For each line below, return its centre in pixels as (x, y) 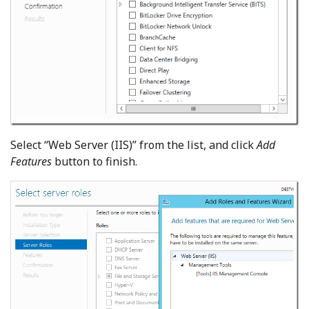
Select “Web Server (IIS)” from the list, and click (133, 145)
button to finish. (94, 162)
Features (31, 162)
